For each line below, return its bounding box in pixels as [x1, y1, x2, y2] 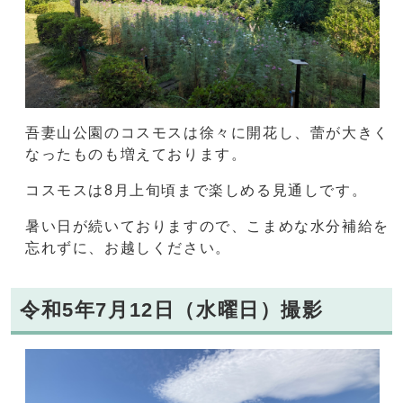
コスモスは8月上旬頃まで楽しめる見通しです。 [25, 182, 368, 198]
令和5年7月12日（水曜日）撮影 [20, 298, 324, 321]
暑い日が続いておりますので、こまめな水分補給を [25, 218, 390, 234]
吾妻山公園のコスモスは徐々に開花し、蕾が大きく [25, 124, 390, 140]
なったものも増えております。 [25, 146, 247, 162]
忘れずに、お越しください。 [25, 239, 231, 255]
